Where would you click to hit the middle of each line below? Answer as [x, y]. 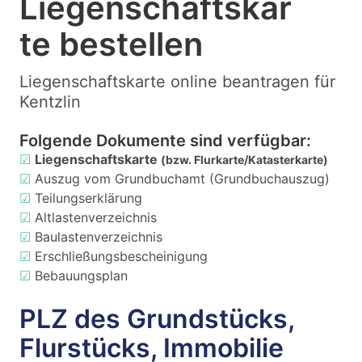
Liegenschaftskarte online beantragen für [177, 82]
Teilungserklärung [88, 198]
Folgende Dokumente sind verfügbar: [165, 141]
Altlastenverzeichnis [96, 217]
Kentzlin [50, 102]
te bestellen [111, 44]
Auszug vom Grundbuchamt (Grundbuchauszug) [182, 179]
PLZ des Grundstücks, [157, 319]
